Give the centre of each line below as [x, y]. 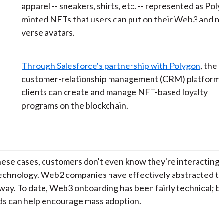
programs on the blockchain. [75, 105]
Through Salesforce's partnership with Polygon [111, 65]
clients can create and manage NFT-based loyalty [114, 92]
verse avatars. [48, 32]
